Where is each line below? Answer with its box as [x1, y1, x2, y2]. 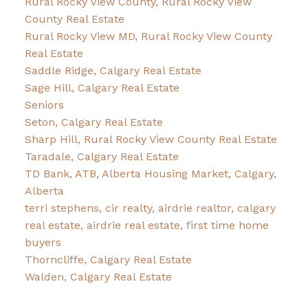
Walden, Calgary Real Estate [24, 270, 172, 284]
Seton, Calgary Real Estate [24, 115, 163, 129]
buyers [24, 236, 61, 250]
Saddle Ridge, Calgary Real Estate [24, 64, 201, 78]
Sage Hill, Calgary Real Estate [24, 81, 179, 95]
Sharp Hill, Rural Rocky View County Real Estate [24, 133, 277, 146]
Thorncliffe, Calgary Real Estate [24, 253, 192, 267]
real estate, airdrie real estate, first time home [24, 219, 269, 232]
